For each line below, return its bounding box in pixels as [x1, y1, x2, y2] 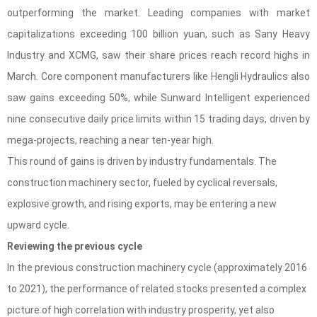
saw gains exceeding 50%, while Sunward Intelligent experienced [7, 92, 310, 104]
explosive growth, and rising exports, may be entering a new [7, 198, 277, 210]
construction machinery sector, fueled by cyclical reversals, [7, 177, 277, 189]
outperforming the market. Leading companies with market [7, 7, 310, 19]
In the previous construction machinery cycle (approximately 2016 [7, 262, 307, 274]
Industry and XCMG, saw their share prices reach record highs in [7, 50, 310, 62]
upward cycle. [7, 219, 69, 231]
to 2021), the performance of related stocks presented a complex [7, 283, 306, 295]
